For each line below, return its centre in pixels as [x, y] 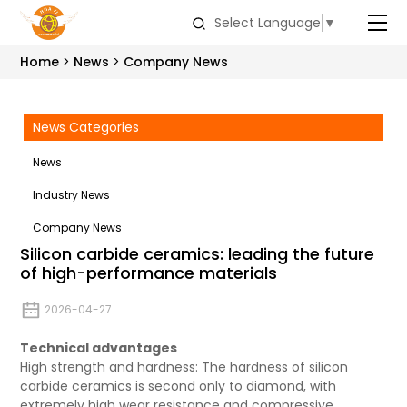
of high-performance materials [149, 273]
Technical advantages [99, 348]
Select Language [267, 22]
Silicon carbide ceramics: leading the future [198, 254]
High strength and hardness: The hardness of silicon [184, 367]
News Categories [86, 127]
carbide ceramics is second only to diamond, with [179, 386]
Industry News [72, 195]
